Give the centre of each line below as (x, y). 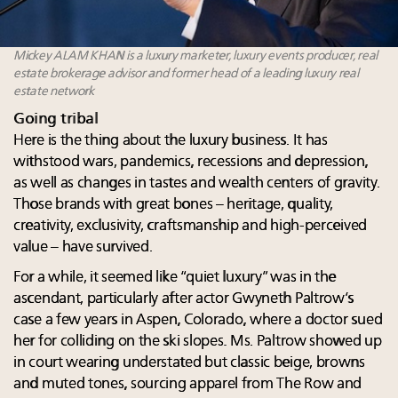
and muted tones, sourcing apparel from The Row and (188, 384)
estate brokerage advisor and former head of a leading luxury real (186, 73)
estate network (54, 91)
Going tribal (56, 119)
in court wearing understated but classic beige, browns (189, 362)
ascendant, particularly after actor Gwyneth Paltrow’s (184, 298)
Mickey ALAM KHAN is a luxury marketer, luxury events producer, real (195, 56)
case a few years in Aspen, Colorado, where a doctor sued (198, 320)
